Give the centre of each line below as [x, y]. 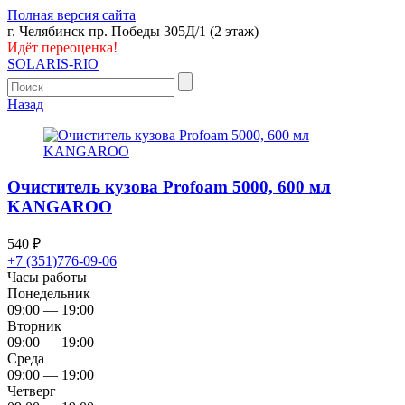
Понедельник [49, 294]
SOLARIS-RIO [53, 64]
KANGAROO [60, 206]
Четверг [32, 391]
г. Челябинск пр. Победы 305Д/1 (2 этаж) [133, 31]
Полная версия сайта [71, 15]
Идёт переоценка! [62, 47]
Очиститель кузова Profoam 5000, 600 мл [169, 186]
